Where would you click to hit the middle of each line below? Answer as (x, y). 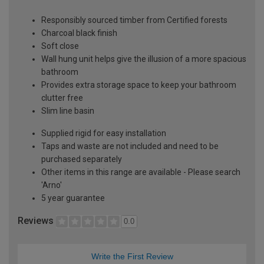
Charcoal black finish (79, 33)
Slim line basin (68, 110)
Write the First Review (132, 256)
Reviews (37, 220)
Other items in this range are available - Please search (141, 172)
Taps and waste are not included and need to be (130, 146)
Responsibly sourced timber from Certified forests (134, 20)
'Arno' (52, 185)
